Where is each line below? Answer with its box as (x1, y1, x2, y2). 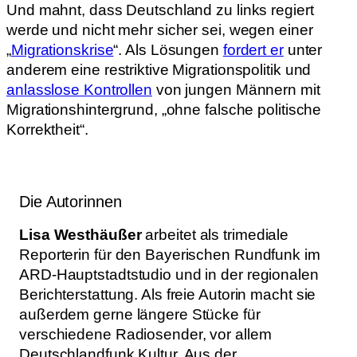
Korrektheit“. (6, 121, 88, 139)
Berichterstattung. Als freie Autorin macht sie (19, 286, 316, 304)
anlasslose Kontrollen (6, 81, 152, 99)
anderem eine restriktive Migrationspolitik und (6, 61, 312, 79)
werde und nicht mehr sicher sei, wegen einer (6, 22, 313, 39)
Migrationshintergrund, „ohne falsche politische (6, 101, 322, 119)
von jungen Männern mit (151, 81, 320, 99)
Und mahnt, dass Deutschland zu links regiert (6, 2, 314, 19)
